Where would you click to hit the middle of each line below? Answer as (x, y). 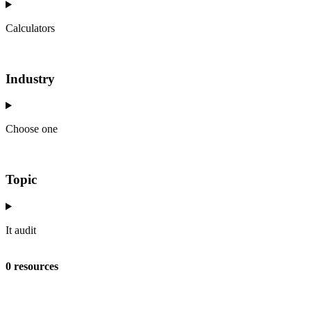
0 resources (32, 266)
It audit (21, 230)
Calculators (30, 28)
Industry (30, 78)
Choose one (32, 129)
